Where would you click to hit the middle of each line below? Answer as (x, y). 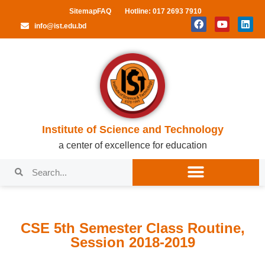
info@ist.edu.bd (60, 26)
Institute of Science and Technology (132, 129)
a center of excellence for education (132, 145)
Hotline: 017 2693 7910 (163, 11)
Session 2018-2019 (132, 242)
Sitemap (83, 11)
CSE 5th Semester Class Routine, (132, 228)
